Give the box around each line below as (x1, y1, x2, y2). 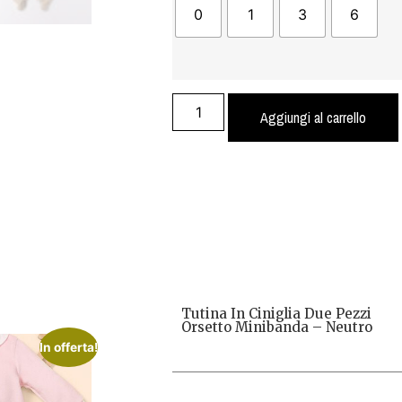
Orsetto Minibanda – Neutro (181, 318, 372, 336)
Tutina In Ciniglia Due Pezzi (181, 304, 371, 322)
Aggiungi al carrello (260, 107, 367, 127)
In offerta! (39, 339, 98, 354)
